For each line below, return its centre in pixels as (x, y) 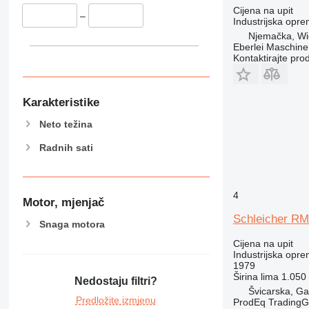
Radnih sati (66, 147)
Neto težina (66, 124)
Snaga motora (72, 224)
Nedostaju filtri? (116, 281)
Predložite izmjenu (116, 300)
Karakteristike (61, 102)
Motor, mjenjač (63, 203)
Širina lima (256, 277)
